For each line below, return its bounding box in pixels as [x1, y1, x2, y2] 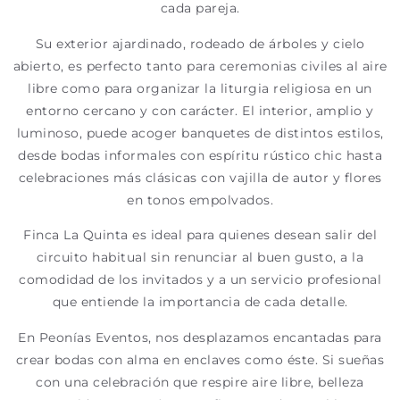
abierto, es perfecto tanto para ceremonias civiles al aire [12, 57, 387, 74]
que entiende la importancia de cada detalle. [52, 294, 348, 311]
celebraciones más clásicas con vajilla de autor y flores [18, 169, 382, 186]
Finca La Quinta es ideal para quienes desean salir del [23, 227, 377, 244]
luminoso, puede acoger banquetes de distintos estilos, [16, 124, 384, 141]
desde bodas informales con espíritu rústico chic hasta [18, 146, 382, 163]
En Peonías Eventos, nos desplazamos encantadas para [18, 329, 382, 346]
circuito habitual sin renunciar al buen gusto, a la [36, 249, 364, 266]
